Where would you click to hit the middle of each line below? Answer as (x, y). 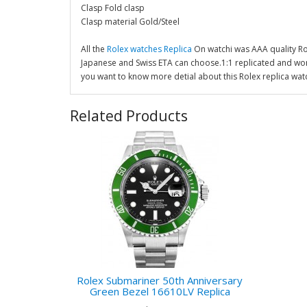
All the (94, 49)
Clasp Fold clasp (113, 8)
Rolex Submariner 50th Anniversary (160, 280)
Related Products (129, 116)
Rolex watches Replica (149, 49)
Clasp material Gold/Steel (130, 22)
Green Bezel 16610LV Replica (160, 291)
